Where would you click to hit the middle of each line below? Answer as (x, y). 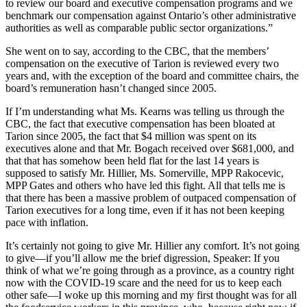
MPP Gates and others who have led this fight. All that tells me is (145, 186)
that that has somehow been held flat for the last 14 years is (132, 161)
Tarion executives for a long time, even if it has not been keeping (145, 210)
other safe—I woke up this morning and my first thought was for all (151, 295)
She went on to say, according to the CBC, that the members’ (137, 51)
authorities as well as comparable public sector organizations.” (139, 28)
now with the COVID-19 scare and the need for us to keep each (144, 283)
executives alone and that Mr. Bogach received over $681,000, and (150, 149)
